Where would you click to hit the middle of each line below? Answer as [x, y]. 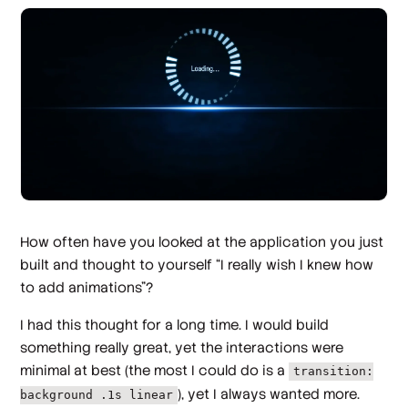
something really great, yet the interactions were [182, 348]
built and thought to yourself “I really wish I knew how [197, 264]
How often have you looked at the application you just [202, 241]
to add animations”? [87, 287]
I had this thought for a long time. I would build [175, 325]
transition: [334, 372]
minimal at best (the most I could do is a [155, 371]
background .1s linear [97, 395]
